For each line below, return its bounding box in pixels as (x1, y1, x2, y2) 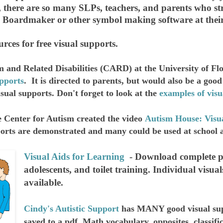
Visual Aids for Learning (23, 151, 124, 162)
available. (23, 177, 66, 188)
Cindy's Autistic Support (23, 204, 119, 214)
